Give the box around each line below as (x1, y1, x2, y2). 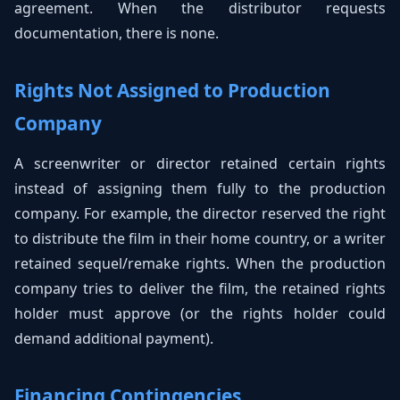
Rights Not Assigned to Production (14, 78, 330, 103)
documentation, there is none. (14, 23, 219, 43)
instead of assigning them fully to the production (14, 179, 386, 198)
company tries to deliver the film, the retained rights (14, 279, 386, 298)
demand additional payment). (14, 329, 213, 348)
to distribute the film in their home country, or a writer (14, 229, 386, 248)
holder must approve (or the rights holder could (14, 304, 386, 323)
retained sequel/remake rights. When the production (14, 254, 386, 273)
